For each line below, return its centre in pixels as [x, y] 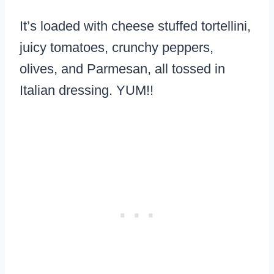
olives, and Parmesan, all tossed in [122, 69]
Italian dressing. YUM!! [87, 91]
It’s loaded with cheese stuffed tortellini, [135, 26]
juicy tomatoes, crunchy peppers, [117, 48]
